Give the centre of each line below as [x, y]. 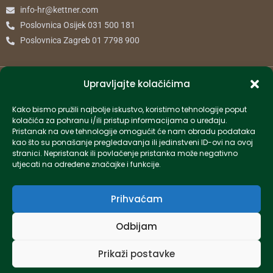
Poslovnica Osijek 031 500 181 [77, 25]
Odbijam [136, 226]
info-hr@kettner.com [59, 10]
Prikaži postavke [136, 253]
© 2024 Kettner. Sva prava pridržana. [136, 77]
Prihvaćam [136, 199]
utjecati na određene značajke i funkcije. [87, 164]
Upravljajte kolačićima [136, 84]
